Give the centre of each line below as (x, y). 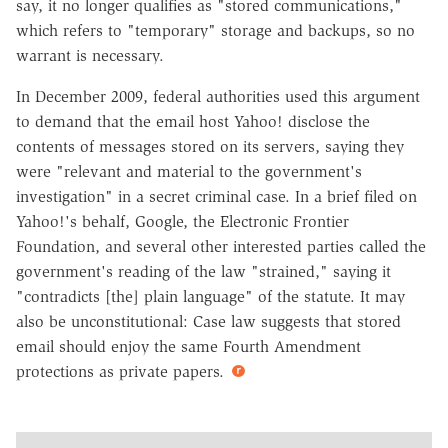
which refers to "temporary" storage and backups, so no (215, 31)
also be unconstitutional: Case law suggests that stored (208, 322)
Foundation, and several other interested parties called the (221, 247)
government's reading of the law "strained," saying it (203, 272)
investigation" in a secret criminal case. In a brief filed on (216, 197)
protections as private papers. (122, 372)
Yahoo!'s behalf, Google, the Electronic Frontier (182, 222)
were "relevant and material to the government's (189, 172)
